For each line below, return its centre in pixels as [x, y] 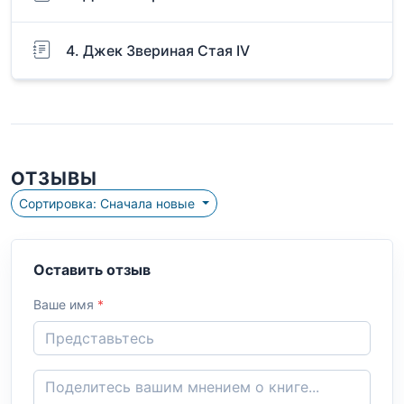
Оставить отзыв [92, 269]
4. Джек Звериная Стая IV [158, 50]
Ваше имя [65, 304]
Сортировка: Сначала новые [149, 203]
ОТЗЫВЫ [54, 178]
